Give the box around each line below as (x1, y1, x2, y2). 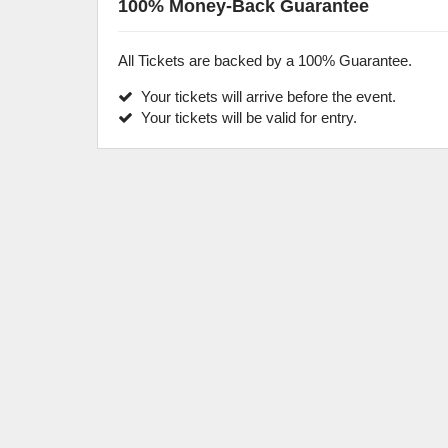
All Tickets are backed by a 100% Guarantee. (118, 52, 413, 69)
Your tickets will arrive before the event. (133, 88, 397, 105)
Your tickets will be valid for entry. (133, 109, 358, 126)
